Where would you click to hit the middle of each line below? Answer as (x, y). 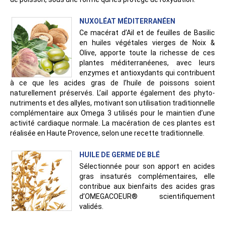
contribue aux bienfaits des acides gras (147, 187)
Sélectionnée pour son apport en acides (147, 166)
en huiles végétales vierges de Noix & (147, 43)
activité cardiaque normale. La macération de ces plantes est (113, 123)
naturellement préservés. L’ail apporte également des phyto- (113, 93)
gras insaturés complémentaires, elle (147, 177)
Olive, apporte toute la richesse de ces (147, 53)
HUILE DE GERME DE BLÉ (120, 155)
